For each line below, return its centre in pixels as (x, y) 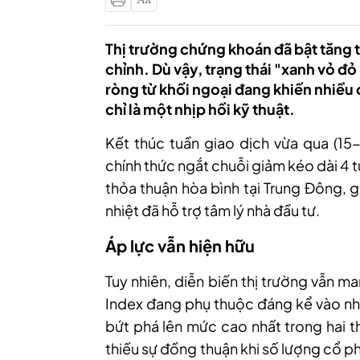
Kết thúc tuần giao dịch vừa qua (217, 143)
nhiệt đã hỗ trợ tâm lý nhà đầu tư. (213, 210)
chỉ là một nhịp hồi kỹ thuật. (200, 109)
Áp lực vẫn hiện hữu (180, 245)
